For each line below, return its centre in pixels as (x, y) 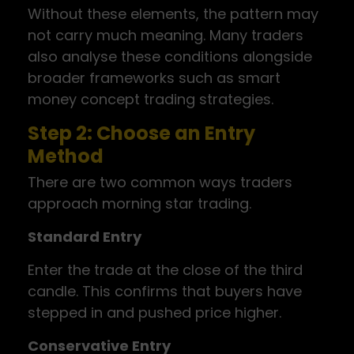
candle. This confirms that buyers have (165, 291)
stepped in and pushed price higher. (154, 313)
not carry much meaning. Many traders (166, 35)
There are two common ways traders (160, 182)
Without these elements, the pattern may (173, 14)
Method (66, 156)
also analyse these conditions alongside (170, 56)
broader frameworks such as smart (154, 78)
